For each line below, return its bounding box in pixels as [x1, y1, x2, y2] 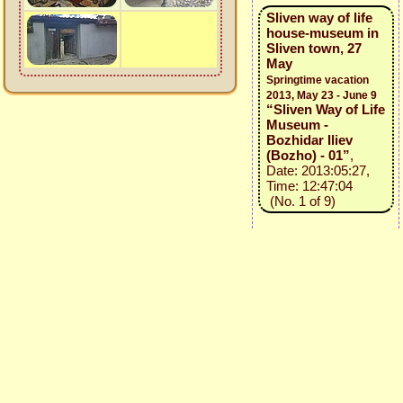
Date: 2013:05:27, [265, 163, 370, 178]
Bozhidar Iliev [265, 132, 353, 148]
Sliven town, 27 [265, 40, 362, 56]
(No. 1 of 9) [265, 193, 336, 209]
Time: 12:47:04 [265, 178, 353, 193]
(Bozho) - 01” [265, 148, 350, 163]
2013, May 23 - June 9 [265, 89, 377, 102]
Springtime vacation [265, 74, 369, 86]
